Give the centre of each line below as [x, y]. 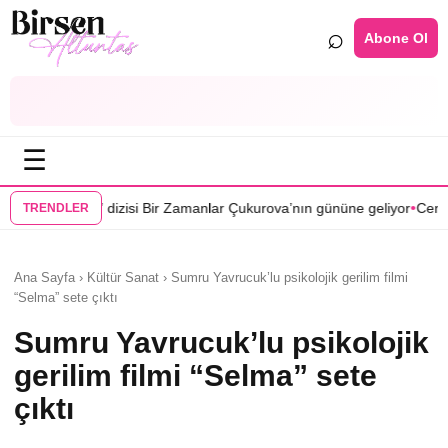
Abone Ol [396, 37]
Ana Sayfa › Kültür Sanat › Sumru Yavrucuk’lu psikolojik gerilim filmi [211, 277]
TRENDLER [56, 208]
